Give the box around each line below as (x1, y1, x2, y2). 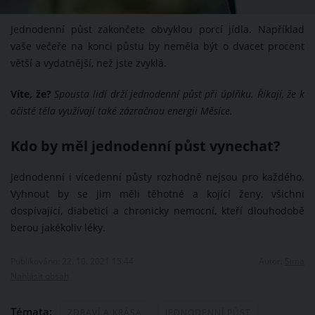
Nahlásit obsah (11, 270, 69, 282)
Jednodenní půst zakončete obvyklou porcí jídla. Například (11, 23, 304, 36)
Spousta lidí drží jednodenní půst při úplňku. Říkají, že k (54, 88, 305, 101)
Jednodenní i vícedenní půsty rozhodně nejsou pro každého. (11, 171, 304, 184)
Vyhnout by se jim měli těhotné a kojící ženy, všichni (11, 188, 304, 200)
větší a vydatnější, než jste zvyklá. (11, 57, 167, 70)
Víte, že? (11, 88, 55, 101)
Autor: (259, 255, 285, 267)
